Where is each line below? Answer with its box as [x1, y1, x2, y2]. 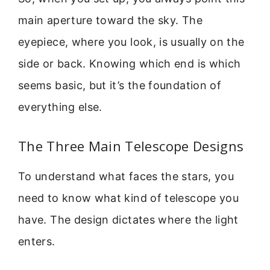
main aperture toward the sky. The [18, 14, 202, 27]
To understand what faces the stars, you [18, 169, 234, 183]
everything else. [18, 101, 102, 114]
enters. [18, 234, 55, 248]
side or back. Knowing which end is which [18, 57, 241, 71]
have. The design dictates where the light [18, 213, 239, 226]
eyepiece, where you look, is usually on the [18, 36, 245, 49]
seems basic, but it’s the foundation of [18, 79, 222, 92]
